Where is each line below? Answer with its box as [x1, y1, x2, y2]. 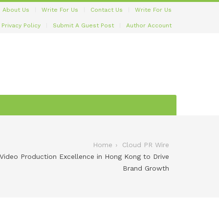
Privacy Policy [1, 22, 41, 29]
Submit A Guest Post [53, 22, 114, 29]
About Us [2, 6, 29, 13]
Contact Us [90, 6, 123, 13]
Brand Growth [123, 164, 169, 172]
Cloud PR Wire [122, 140, 169, 149]
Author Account [126, 22, 172, 29]
